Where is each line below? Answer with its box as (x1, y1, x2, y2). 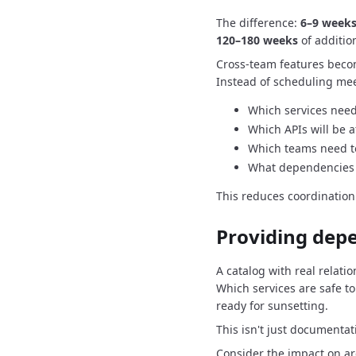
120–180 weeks (216, 33, 298, 48)
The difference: (216, 15, 300, 30)
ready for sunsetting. (216, 298, 328, 313)
